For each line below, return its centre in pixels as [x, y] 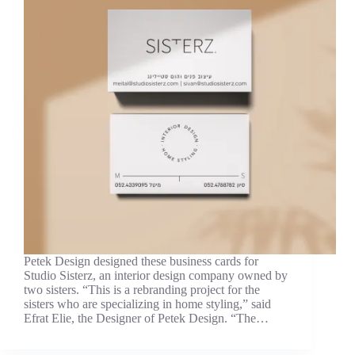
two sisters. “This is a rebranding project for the [142, 289]
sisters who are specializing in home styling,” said [147, 303]
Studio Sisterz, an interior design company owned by [156, 275]
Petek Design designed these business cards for [141, 261]
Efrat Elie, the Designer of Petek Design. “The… [146, 318]
